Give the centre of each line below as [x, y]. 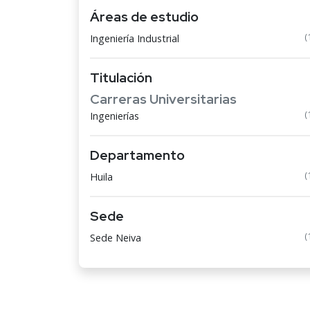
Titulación [121, 77]
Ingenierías [115, 116]
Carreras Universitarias [163, 99]
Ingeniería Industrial [135, 38]
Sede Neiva [116, 238]
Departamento [137, 155]
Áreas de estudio [144, 17]
